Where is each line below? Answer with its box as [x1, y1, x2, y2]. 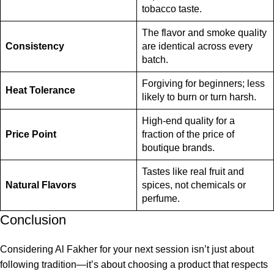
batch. [142, 54, 168, 65]
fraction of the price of [142, 129, 234, 140]
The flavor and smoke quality [142, 28, 267, 39]
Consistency [6, 41, 64, 52]
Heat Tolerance [6, 85, 75, 96]
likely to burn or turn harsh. [142, 92, 256, 103]
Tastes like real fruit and [142, 166, 244, 177]
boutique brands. [142, 143, 215, 154]
